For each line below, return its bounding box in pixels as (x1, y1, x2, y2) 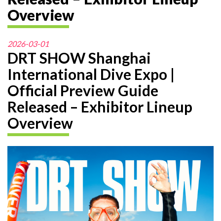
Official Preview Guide (7, 81, 158, 99)
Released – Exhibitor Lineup (7, 98, 192, 115)
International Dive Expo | (7, 65, 175, 83)
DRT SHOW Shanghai (7, 49, 151, 67)
